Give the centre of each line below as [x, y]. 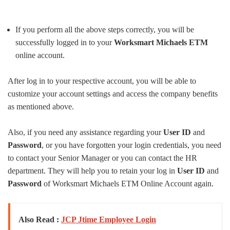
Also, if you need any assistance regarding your [85, 132]
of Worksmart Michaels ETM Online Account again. [128, 184]
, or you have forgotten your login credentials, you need [131, 145]
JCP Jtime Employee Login [109, 220]
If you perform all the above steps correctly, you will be [105, 30]
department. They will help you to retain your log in [92, 171]
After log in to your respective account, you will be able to [102, 81]
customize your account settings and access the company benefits [113, 94]
